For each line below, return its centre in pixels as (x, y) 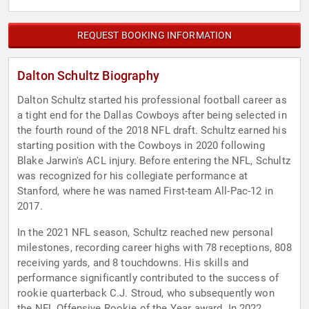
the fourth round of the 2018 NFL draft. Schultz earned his (152, 131)
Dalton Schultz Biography (88, 76)
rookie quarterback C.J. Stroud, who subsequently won (146, 293)
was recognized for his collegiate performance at (133, 176)
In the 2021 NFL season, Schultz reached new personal (145, 233)
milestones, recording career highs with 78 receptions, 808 (154, 248)
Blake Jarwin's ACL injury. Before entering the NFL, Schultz (154, 161)
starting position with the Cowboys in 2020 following (141, 146)
